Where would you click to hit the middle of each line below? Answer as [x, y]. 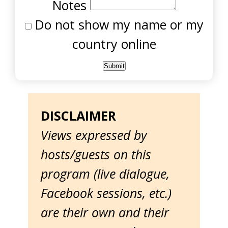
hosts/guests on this [96, 154]
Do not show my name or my [117, 24]
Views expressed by [94, 135]
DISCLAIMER [78, 116]
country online [114, 44]
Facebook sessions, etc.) [106, 193]
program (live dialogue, [105, 174]
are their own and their [105, 212]
